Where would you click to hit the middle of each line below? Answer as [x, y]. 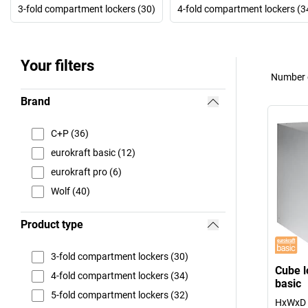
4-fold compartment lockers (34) [120, 276]
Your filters [57, 65]
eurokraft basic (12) [93, 153]
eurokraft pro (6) [86, 172]
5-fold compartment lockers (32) [120, 295]
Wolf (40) [70, 191]
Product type [52, 224]
